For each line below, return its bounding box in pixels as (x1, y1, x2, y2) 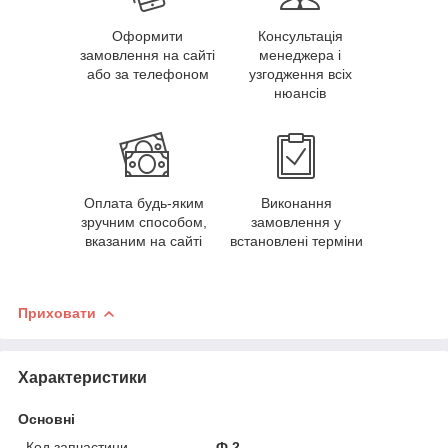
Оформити (112, 27, 184, 44)
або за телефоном (86, 65, 209, 82)
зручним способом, (80, 213, 207, 230)
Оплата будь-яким (83, 194, 204, 211)
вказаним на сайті (85, 232, 203, 249)
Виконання (260, 194, 332, 211)
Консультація (257, 27, 343, 44)
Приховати (18, 304, 96, 321)
